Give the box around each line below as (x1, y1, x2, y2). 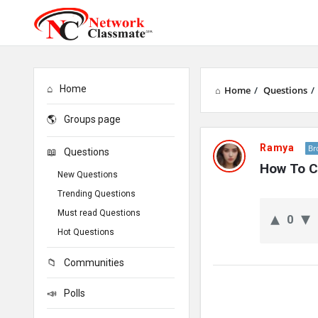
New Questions (57, 170, 118, 180)
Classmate (199, 158, 287, 180)
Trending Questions (57, 189, 136, 199)
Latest (199, 187, 253, 208)
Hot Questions (57, 227, 114, 237)
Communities (64, 257, 124, 268)
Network (199, 130, 271, 151)
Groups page (64, 114, 121, 125)
